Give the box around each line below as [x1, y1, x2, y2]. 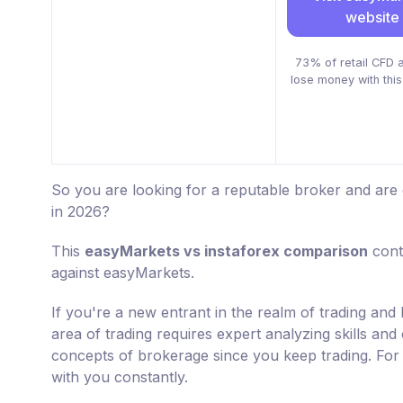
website [345, 8, 399, 27]
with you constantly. [51, 368, 188, 387]
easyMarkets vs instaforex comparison [85, 242, 368, 261]
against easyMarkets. [51, 264, 194, 282]
